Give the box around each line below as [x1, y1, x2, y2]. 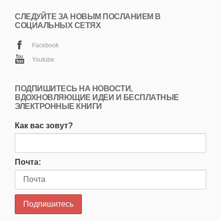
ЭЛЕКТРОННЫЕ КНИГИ [15, 102, 102, 111]
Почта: [15, 158, 41, 167]
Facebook [32, 42, 59, 49]
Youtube [32, 56, 54, 64]
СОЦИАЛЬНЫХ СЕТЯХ [15, 21, 101, 30]
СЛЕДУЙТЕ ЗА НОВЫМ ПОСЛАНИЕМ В [15, 12, 161, 21]
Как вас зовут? [15, 121, 73, 130]
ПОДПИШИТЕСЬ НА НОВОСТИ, [15, 84, 133, 93]
